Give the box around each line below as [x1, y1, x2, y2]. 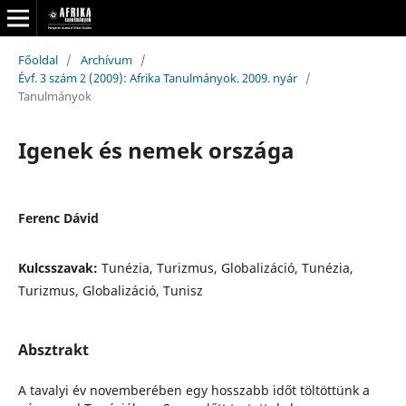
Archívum [80, 51, 132, 68]
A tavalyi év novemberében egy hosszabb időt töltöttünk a [17, 382, 370, 399]
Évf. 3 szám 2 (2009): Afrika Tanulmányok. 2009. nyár [17, 69, 297, 86]
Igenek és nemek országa [17, 134, 295, 165]
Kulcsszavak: [17, 258, 101, 276]
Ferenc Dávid [17, 208, 99, 227]
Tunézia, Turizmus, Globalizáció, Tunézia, [101, 258, 353, 276]
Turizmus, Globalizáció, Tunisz [17, 281, 203, 299]
